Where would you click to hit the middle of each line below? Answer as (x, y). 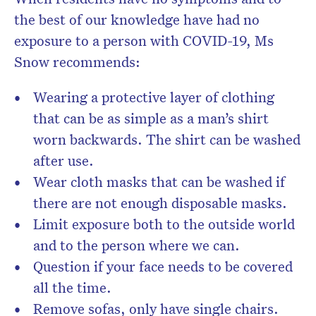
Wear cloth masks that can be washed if (159, 182)
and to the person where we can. (136, 245)
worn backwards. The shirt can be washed (167, 139)
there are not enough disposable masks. (160, 203)
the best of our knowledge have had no (137, 19)
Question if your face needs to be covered (163, 266)
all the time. (72, 287)
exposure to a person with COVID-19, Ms (144, 41)
